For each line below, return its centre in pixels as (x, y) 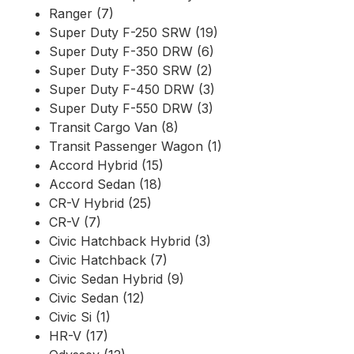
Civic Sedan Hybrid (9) (117, 279)
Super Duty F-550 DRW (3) (131, 109)
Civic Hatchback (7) (108, 260)
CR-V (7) (75, 222)
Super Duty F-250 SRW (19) (134, 33)
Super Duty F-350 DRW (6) (132, 52)
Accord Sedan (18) (105, 185)
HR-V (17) (79, 336)
